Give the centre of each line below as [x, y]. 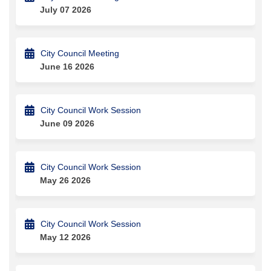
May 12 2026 [65, 237]
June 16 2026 [67, 66]
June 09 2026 [67, 123]
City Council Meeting [80, 53]
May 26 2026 [65, 180]
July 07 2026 [66, 9]
